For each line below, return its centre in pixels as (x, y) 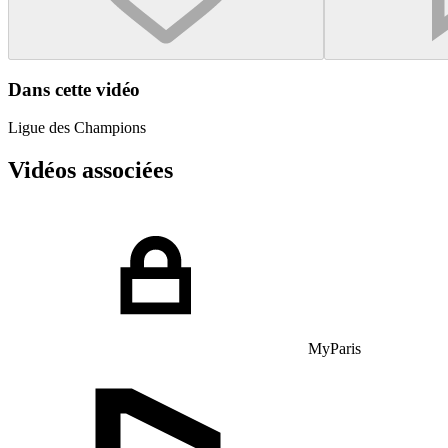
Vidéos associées (90, 170)
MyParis (334, 349)
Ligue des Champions (77, 128)
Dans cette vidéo (74, 89)
